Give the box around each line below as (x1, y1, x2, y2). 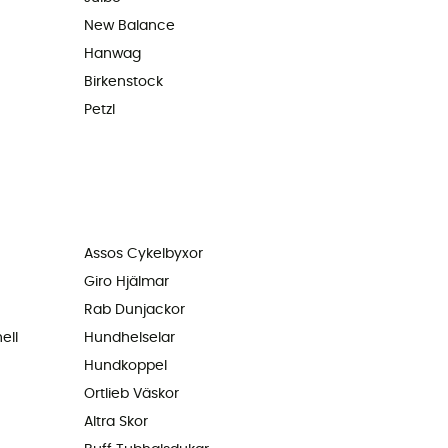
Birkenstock (83, 75, 163, 90)
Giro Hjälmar (83, 275, 169, 290)
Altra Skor (83, 415, 148, 430)
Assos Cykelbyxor (83, 247, 203, 262)
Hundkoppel (83, 359, 167, 374)
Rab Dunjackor (83, 303, 185, 318)
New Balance (83, 19, 175, 34)
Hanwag (83, 47, 141, 62)
